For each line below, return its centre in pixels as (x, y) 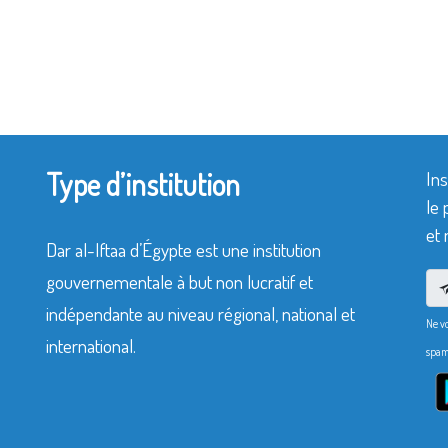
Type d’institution (143, 184)
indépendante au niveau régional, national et (200, 313)
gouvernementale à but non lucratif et (179, 281)
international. (91, 345)
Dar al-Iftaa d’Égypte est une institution (183, 249)
